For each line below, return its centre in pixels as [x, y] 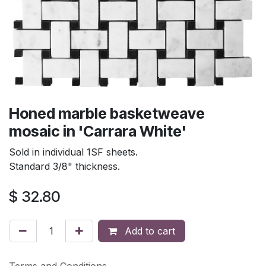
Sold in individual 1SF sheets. [73, 152]
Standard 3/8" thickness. [64, 166]
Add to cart [148, 231]
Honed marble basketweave [107, 113]
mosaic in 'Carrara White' [98, 131]
